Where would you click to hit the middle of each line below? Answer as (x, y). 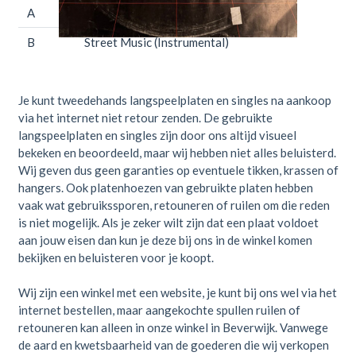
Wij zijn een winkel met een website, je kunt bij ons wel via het (177, 293)
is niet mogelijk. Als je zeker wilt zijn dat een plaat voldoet (168, 223)
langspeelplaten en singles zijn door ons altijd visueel (157, 135)
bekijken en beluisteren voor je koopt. (116, 258)
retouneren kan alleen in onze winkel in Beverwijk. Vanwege (173, 328)
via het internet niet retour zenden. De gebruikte (145, 118)
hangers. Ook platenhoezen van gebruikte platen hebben (165, 188)
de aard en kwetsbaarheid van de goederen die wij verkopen (173, 345)
